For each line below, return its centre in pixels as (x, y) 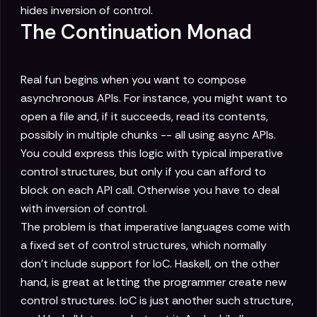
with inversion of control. (84, 209)
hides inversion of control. (87, 11)
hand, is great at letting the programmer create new (154, 282)
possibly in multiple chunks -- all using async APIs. (148, 135)
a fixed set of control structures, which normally (144, 246)
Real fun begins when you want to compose (133, 80)
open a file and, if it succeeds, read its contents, (144, 117)
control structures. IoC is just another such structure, (157, 301)
